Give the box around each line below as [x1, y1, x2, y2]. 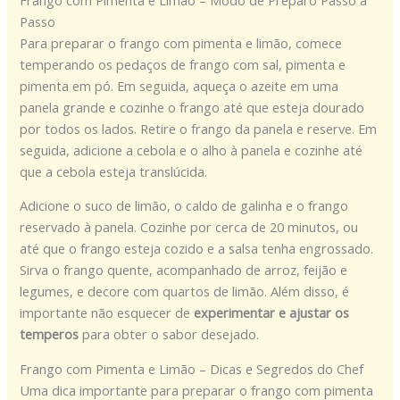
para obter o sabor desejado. [79, 325, 260, 344]
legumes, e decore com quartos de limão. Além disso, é [20, 282, 350, 301]
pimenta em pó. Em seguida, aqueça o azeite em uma [20, 76, 339, 95]
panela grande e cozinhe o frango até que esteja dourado [20, 97, 365, 116]
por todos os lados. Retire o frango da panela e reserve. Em [20, 119, 378, 137]
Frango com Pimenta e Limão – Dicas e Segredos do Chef [20, 359, 364, 378]
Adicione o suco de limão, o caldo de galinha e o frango [20, 196, 349, 215]
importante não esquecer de [20, 304, 195, 322]
